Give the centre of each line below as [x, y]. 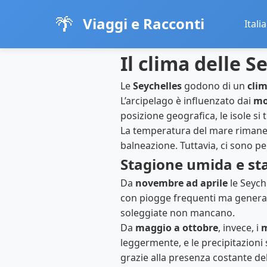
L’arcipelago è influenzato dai [187, 101]
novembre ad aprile [181, 183]
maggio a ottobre [177, 228]
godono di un [215, 86]
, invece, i [240, 228]
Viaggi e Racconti [144, 23]
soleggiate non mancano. [178, 213]
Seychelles [157, 86]
